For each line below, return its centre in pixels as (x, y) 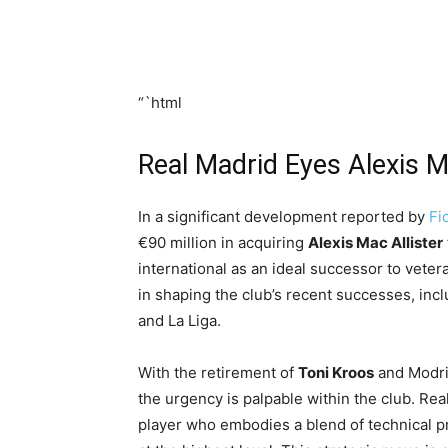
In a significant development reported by (283, 216)
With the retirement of (218, 372)
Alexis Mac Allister (375, 242)
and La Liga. (179, 320)
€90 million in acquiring (223, 242)
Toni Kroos (336, 372)
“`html (160, 102)
